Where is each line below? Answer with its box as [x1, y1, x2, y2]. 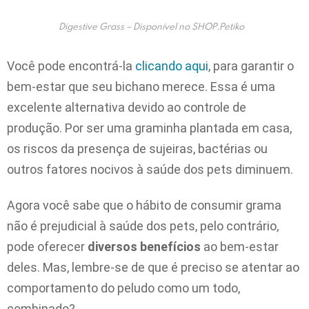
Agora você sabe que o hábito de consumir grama [7, 198, 281, 213]
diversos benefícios [88, 239, 203, 255]
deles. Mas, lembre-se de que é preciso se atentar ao [7, 260, 299, 275]
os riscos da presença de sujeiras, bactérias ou [7, 141, 268, 156]
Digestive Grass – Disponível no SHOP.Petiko [58, 20, 244, 33]
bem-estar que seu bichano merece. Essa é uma [7, 79, 275, 94]
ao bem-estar [203, 239, 279, 255]
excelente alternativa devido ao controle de [7, 99, 246, 114]
